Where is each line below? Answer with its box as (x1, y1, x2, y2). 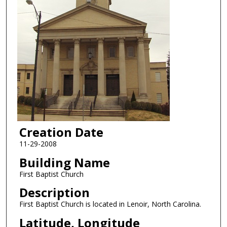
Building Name (19, 154, 110, 171)
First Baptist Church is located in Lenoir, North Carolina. (19, 199, 201, 209)
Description (19, 184, 90, 201)
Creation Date (19, 124, 103, 141)
